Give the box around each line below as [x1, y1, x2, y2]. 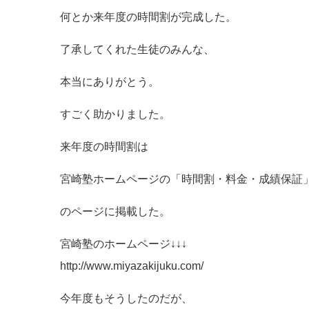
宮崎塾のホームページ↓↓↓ [60, 238, 187, 250]
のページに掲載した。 [60, 206, 170, 217]
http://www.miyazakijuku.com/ [60, 260, 203, 272]
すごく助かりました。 [60, 108, 170, 120]
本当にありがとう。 [60, 76, 159, 88]
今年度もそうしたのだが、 [60, 292, 192, 304]
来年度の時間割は [60, 141, 148, 152]
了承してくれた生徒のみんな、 [60, 43, 215, 55]
